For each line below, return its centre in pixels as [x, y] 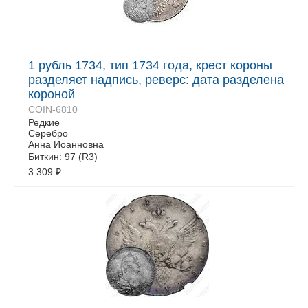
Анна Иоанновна [66, 144]
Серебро [48, 133]
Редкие [44, 122]
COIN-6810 [53, 109]
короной [52, 94]
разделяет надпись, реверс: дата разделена [156, 80]
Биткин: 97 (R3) [63, 157]
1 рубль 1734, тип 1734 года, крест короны [150, 65]
